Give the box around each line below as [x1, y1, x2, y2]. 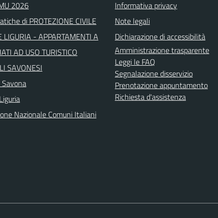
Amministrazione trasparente [115, 44, 209, 56]
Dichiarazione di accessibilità [115, 31, 205, 42]
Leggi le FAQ [115, 56, 155, 68]
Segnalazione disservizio [115, 68, 193, 79]
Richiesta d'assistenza [115, 91, 186, 103]
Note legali [115, 15, 150, 27]
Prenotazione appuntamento [115, 79, 208, 91]
